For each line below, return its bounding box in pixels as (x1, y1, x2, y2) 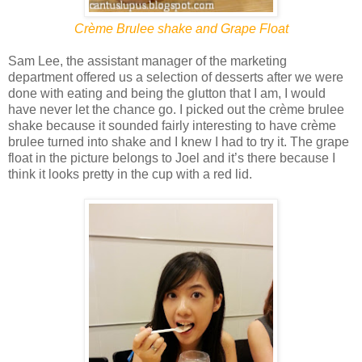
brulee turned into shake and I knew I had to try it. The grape (8, 134, 349, 149)
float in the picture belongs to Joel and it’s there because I (8, 150, 335, 165)
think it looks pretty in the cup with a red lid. (8, 166, 252, 181)
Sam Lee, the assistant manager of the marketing (8, 53, 287, 68)
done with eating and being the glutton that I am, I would (8, 86, 326, 100)
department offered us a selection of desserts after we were (8, 69, 343, 84)
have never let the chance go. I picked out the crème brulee (8, 102, 344, 116)
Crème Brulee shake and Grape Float (74, 21, 288, 36)
